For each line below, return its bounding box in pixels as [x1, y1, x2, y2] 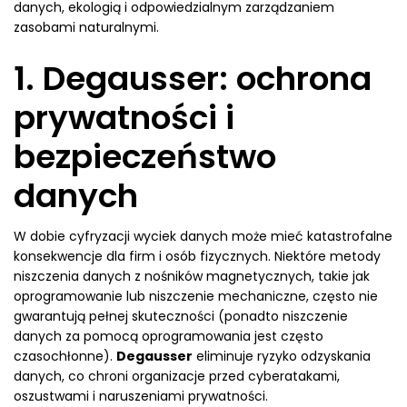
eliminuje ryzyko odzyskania [193, 347, 371, 365]
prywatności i [14, 94, 234, 141]
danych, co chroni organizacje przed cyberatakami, [14, 367, 340, 385]
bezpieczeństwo [14, 134, 276, 180]
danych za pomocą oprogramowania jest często [14, 327, 323, 345]
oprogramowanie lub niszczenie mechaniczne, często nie [14, 287, 378, 305]
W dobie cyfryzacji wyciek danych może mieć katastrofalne [14, 227, 392, 245]
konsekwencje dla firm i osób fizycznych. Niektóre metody [14, 247, 381, 265]
